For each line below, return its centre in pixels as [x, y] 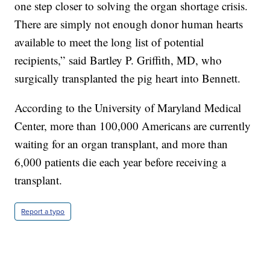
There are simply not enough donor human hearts [129, 24]
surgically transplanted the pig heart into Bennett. [128, 78]
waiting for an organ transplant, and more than [121, 143]
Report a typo [43, 211]
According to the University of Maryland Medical [128, 107]
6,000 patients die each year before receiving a [121, 162]
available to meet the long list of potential [109, 42]
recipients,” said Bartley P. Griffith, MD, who [118, 60]
